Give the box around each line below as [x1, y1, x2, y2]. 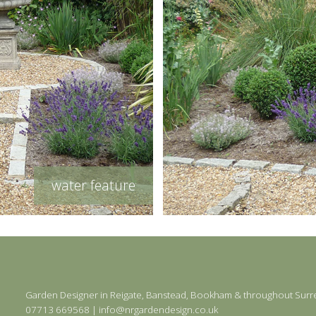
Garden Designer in [25, 288, 110, 301]
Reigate [109, 288, 142, 301]
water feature [51, 176, 136, 195]
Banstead [145, 288, 186, 301]
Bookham [190, 288, 232, 301]
